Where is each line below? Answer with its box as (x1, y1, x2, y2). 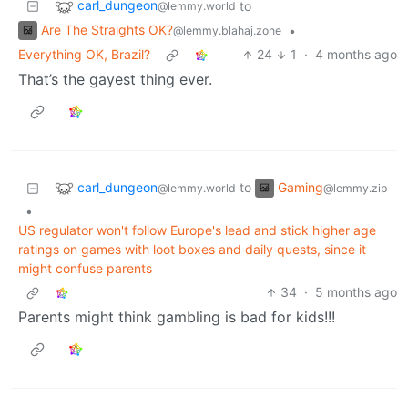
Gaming (278, 178, 323, 195)
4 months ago (315, 46, 397, 63)
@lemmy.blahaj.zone (173, 23, 281, 37)
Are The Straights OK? (41, 21, 173, 37)
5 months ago (315, 284, 397, 301)
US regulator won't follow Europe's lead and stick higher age (18, 222, 376, 239)
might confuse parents (18, 260, 152, 277)
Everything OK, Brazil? (18, 46, 150, 63)
